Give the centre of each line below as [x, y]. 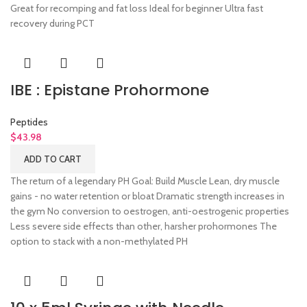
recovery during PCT [52, 24]
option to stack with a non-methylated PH [99, 242]
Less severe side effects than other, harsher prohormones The [144, 226]
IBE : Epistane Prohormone [110, 90]
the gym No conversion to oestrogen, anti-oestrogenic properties [150, 211]
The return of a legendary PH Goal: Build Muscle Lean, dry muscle [145, 181]
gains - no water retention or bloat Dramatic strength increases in [147, 196]
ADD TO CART [53, 159]
